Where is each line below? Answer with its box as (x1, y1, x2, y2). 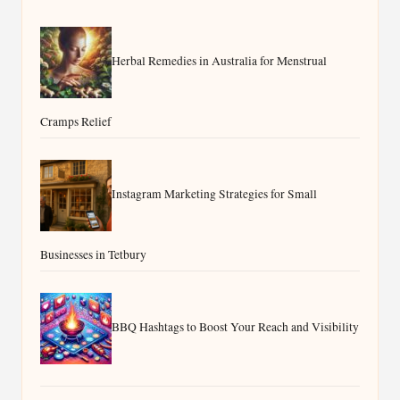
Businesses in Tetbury (40, 246, 146, 263)
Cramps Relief (40, 113, 112, 130)
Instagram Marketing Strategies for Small (112, 186, 317, 203)
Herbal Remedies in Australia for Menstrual (112, 53, 327, 70)
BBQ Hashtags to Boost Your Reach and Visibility (112, 319, 359, 336)
